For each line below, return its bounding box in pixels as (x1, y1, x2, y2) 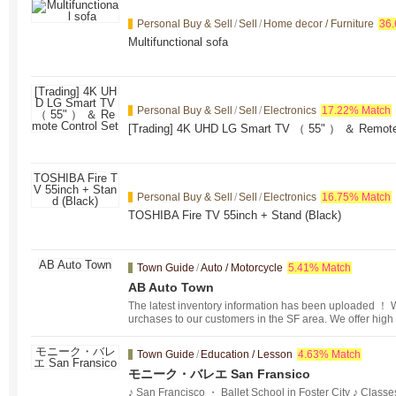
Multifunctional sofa (128, 35, 228, 49)
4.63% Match (298, 348, 361, 361)
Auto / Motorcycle (201, 262, 283, 274)
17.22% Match (322, 104, 391, 117)
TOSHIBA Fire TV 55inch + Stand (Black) (128, 209, 341, 222)
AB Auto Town (128, 280, 214, 294)
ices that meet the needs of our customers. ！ (128, 326, 354, 339)
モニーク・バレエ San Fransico (128, 367, 310, 381)
